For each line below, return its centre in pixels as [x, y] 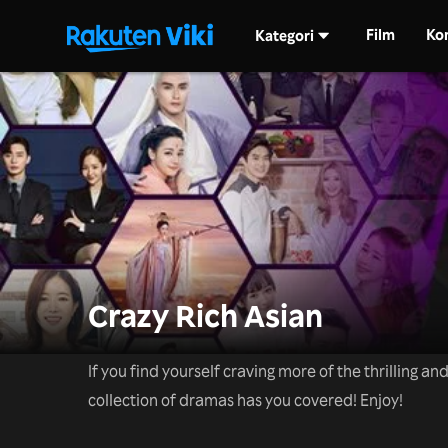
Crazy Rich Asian [205, 314]
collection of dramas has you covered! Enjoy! [245, 399]
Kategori [284, 35]
